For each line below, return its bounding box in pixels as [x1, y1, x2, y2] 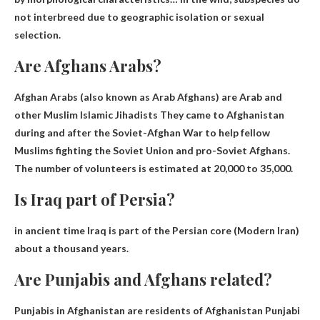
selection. [14, 28, 61, 41]
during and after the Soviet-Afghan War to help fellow [14, 126, 270, 139]
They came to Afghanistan [158, 108, 284, 121]
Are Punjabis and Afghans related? [14, 268, 272, 290]
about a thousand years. [14, 241, 129, 254]
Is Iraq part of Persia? [14, 188, 175, 210]
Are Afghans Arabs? [14, 54, 161, 76]
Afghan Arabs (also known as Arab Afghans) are [14, 90, 239, 103]
